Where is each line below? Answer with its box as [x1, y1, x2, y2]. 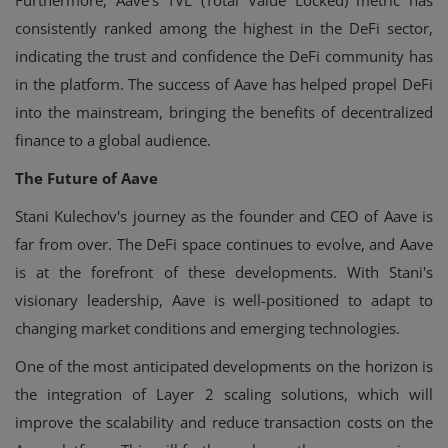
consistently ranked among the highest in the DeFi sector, [15, 17, 433, 38]
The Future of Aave [15, 167, 158, 188]
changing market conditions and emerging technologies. [15, 317, 400, 338]
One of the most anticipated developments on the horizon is [15, 355, 433, 376]
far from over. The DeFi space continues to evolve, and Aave [15, 233, 433, 254]
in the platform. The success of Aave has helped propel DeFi [15, 73, 433, 94]
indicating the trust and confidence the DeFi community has [15, 45, 433, 66]
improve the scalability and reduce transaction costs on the [15, 411, 433, 432]
